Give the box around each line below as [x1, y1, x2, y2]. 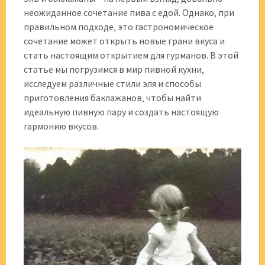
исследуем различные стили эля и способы [24, 77, 201, 89]
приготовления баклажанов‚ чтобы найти [24, 92, 201, 104]
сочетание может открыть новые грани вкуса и [24, 35, 225, 47]
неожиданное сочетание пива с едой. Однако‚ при [24, 7, 234, 18]
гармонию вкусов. [24, 120, 99, 132]
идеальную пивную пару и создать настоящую [24, 106, 219, 118]
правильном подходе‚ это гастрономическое [24, 21, 214, 33]
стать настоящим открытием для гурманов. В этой [24, 49, 238, 61]
